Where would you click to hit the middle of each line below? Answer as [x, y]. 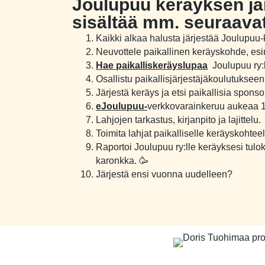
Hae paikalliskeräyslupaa [152, 65]
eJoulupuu [120, 106]
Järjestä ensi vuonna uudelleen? [164, 174]
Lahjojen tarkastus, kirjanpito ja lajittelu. [178, 119]
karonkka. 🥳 [122, 160]
